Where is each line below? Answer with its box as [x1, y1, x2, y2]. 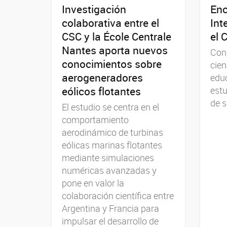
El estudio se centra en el [62, 100, 159, 113]
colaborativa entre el [62, 15, 159, 30]
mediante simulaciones [62, 151, 154, 164]
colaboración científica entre [62, 189, 174, 202]
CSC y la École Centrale [62, 29, 171, 44]
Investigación [62, 2, 126, 16]
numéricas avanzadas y [62, 164, 157, 176]
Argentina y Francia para [62, 202, 159, 214]
